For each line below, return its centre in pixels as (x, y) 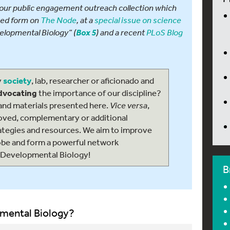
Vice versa (129, 105)
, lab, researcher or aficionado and (93, 80)
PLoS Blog (165, 32)
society (16, 80)
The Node (59, 20)
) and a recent (121, 32)
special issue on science (138, 20)
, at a (85, 20)
